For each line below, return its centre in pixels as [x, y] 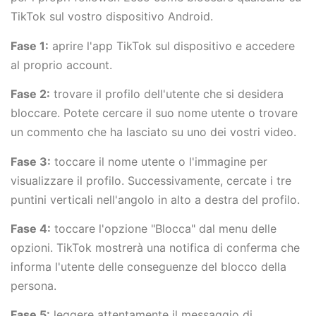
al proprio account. [61, 65]
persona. [34, 285]
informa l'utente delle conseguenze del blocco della [148, 266]
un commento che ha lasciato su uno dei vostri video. [153, 132]
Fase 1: [30, 45]
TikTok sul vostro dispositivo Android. [112, 17]
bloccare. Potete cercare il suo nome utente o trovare [154, 113]
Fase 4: [31, 228]
